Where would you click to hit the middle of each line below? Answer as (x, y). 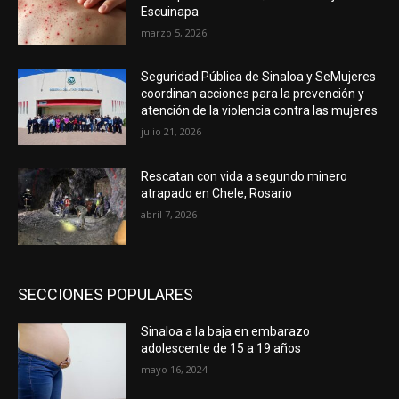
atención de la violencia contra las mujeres (260, 111)
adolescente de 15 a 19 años (221, 348)
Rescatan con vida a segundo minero (244, 176)
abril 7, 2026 (169, 214)
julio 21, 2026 (171, 132)
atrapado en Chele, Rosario (217, 193)
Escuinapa (170, 11)
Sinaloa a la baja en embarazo (226, 331)
